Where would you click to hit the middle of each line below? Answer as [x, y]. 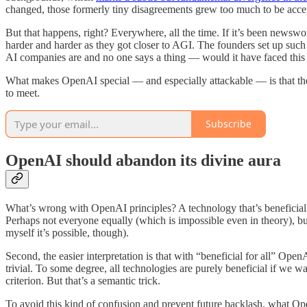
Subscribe [229, 124]
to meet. [23, 93]
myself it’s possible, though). [67, 232]
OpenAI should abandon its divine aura [143, 160]
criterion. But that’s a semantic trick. [83, 280]
